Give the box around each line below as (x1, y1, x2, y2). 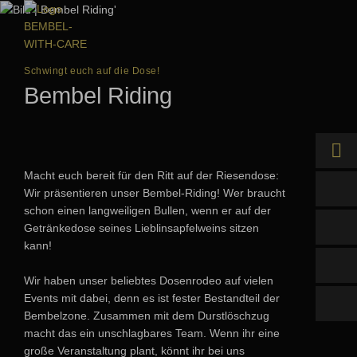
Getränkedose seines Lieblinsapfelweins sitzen (24, 221, 259, 234)
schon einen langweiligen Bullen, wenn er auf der (24, 203, 271, 217)
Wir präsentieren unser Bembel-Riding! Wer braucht (24, 186, 285, 199)
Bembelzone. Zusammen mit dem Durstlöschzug (24, 308, 269, 322)
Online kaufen (292, 182, 355, 195)
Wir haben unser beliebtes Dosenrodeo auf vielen (24, 273, 273, 287)
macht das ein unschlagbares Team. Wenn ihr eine (24, 326, 280, 339)
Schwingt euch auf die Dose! (24, 65, 160, 76)
